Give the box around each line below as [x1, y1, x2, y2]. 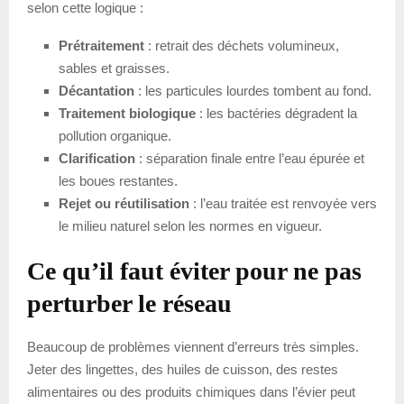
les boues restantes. [59, 172, 178, 188]
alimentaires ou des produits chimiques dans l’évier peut [27, 383, 355, 399]
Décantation [59, 82, 134, 98]
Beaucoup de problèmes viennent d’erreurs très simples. [27, 338, 359, 354]
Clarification [59, 150, 135, 166]
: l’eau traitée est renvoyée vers [189, 195, 377, 211]
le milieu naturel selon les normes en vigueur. [59, 217, 322, 234]
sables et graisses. [59, 60, 170, 76]
